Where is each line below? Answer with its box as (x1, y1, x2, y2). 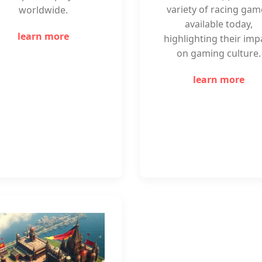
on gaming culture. (177, 47, 261, 60)
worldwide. (19, 4, 68, 16)
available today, (185, 18, 253, 30)
